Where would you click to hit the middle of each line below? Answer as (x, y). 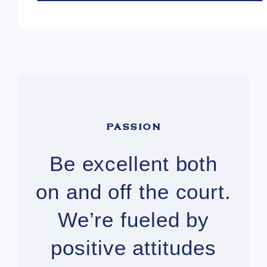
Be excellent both (133, 164)
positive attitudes (133, 248)
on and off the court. (133, 192)
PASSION (133, 126)
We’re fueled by (133, 220)
